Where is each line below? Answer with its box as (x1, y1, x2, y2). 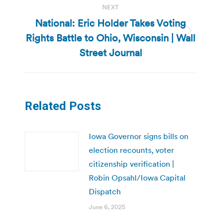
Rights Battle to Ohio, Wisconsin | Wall (26, 31, 195, 44)
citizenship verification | (89, 158, 174, 169)
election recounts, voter (89, 145, 174, 155)
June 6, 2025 (89, 202, 125, 211)
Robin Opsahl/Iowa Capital (89, 172, 185, 183)
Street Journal (79, 46, 142, 59)
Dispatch (89, 186, 121, 196)
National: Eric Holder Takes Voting (35, 16, 186, 30)
